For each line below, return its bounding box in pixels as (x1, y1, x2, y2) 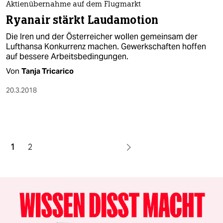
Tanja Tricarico (21, 66, 74, 76)
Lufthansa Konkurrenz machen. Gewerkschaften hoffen (6, 41, 206, 52)
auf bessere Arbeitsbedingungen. (6, 51, 128, 62)
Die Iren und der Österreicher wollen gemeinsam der (6, 31, 198, 42)
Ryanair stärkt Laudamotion (6, 13, 158, 28)
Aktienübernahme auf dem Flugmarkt (6, 1, 141, 9)
